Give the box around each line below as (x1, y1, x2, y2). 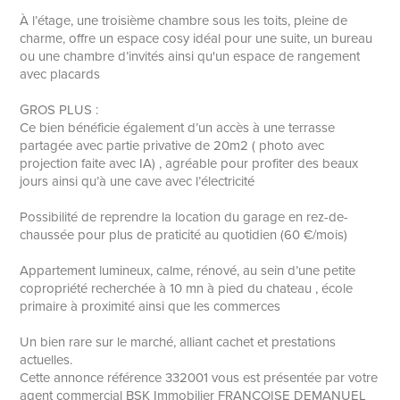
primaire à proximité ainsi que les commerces (20, 296, 281, 316)
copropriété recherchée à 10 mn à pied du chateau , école (20, 279, 354, 298)
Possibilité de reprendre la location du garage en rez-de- (20, 207, 349, 227)
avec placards (20, 64, 101, 84)
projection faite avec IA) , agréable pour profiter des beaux (20, 154, 359, 173)
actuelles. (20, 350, 73, 370)
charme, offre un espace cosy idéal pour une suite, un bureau (20, 29, 373, 48)
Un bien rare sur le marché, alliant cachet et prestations (20, 332, 337, 352)
